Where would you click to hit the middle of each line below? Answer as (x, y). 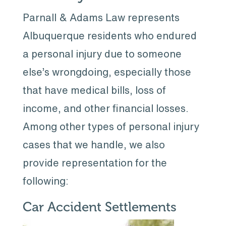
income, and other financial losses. (105, 108)
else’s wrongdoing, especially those (107, 72)
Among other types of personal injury (111, 126)
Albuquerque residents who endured (109, 36)
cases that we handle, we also (94, 145)
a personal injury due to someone (102, 54)
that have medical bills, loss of (94, 90)
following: (45, 181)
